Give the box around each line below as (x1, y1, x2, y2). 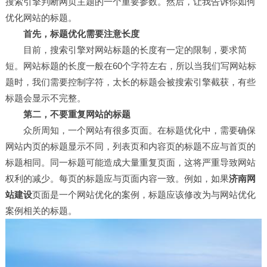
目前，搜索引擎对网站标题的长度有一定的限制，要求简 (5, 45, 247, 55)
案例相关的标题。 (5, 206, 77, 216)
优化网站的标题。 (5, 13, 77, 23)
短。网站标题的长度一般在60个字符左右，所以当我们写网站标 (5, 61, 256, 71)
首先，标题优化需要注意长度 (5, 29, 139, 39)
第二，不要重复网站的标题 (5, 109, 131, 119)
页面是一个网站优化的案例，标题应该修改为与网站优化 (32, 190, 256, 200)
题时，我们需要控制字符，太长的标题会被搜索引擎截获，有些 (5, 77, 256, 87)
